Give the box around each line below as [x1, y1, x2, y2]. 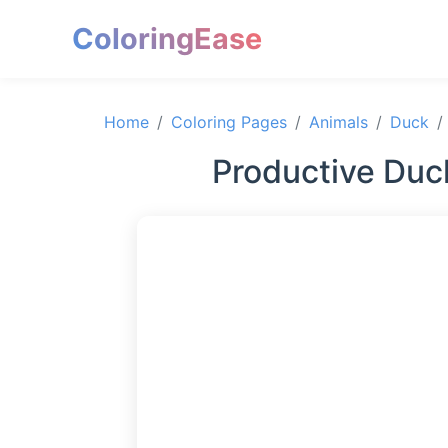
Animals [309, 112, 368, 132]
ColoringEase [72, 21, 262, 56]
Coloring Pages [171, 112, 287, 132]
